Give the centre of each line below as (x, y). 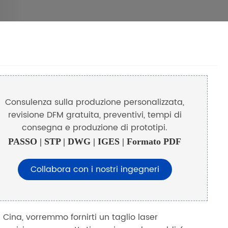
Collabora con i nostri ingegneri (95, 169)
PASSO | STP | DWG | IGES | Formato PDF (95, 141)
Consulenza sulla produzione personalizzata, (95, 102)
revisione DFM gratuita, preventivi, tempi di (95, 115)
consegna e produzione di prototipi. (95, 127)
